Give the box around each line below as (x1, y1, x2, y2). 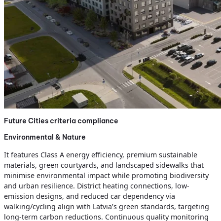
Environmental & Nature (4, 132, 86, 142)
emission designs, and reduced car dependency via (4, 191, 175, 201)
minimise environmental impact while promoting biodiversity (4, 171, 209, 181)
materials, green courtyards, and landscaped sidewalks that (4, 160, 204, 170)
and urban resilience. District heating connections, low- (4, 181, 189, 191)
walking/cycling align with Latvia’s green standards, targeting (4, 202, 209, 212)
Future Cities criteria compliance (4, 116, 118, 125)
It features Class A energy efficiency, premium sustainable (4, 150, 197, 160)
